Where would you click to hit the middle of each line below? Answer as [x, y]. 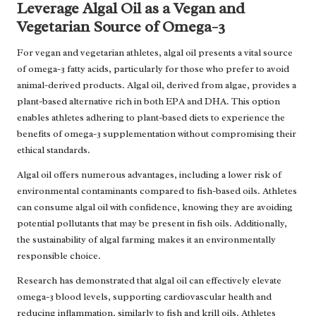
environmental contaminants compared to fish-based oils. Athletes [157, 190]
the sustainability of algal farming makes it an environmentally [146, 239]
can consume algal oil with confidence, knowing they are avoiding [155, 207]
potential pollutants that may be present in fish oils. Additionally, [152, 223]
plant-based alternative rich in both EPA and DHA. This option [148, 101]
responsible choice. [59, 255]
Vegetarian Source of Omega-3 [121, 26]
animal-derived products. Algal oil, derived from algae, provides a [157, 85]
